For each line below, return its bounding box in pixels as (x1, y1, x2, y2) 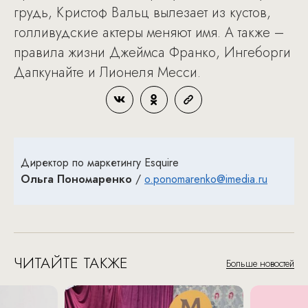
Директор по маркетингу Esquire (21, 154, 179, 170)
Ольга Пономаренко (21, 170, 132, 187)
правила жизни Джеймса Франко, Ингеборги (14, 42, 291, 63)
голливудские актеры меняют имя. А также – (14, 22, 284, 43)
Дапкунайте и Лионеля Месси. (14, 62, 201, 82)
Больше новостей (226, 256, 294, 270)
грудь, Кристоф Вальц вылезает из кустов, (14, 2, 271, 23)
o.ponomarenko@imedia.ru (144, 170, 267, 187)
